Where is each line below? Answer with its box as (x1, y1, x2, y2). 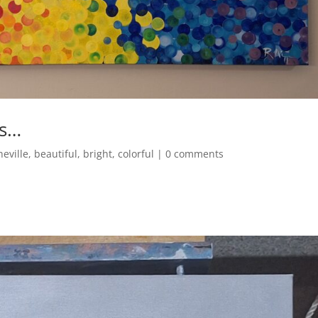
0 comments (165, 146, 224, 160)
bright (83, 146, 113, 160)
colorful (118, 146, 155, 160)
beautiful (34, 146, 78, 160)
